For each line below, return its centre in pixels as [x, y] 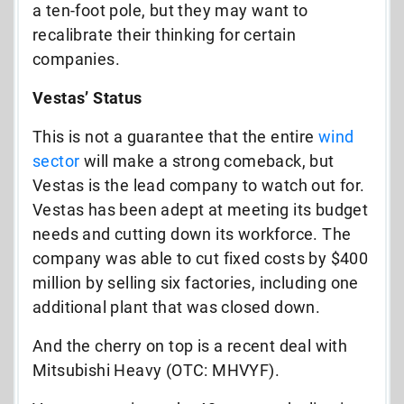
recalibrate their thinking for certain [165, 34]
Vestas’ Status [87, 97]
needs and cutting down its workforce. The [192, 234]
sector [56, 161]
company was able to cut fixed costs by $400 [201, 258]
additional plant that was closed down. [177, 307]
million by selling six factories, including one [196, 282]
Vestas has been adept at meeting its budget [201, 209]
